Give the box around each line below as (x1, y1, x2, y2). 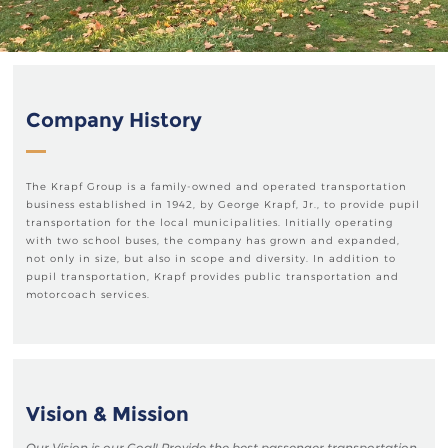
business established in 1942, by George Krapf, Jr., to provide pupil (26, 198, 420, 211)
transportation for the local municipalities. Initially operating (26, 216, 393, 229)
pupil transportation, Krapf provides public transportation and (26, 270, 399, 283)
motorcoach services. (26, 288, 150, 301)
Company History (26, 108, 202, 132)
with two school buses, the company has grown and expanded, (26, 234, 400, 247)
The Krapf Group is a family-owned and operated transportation (26, 180, 407, 193)
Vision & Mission (26, 402, 189, 426)
